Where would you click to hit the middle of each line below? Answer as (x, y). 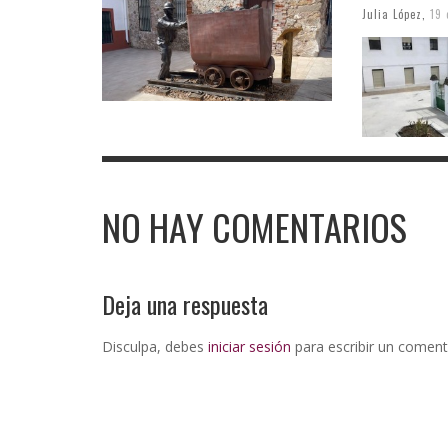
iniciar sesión (249, 346)
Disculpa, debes (155, 346)
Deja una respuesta (185, 303)
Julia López (391, 13)
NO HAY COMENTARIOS (254, 226)
